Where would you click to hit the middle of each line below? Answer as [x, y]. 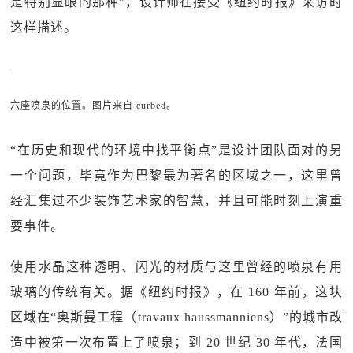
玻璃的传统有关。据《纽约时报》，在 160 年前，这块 [176, 292]
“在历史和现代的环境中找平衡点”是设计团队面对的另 [176, 150]
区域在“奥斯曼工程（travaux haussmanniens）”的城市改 [176, 317]
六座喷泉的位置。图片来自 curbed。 [94, 106]
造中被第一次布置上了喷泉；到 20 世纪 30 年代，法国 [176, 342]
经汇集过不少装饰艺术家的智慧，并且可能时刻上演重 [176, 201]
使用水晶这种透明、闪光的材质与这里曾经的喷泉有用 [176, 267]
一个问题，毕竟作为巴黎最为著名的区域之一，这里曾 [176, 175]
